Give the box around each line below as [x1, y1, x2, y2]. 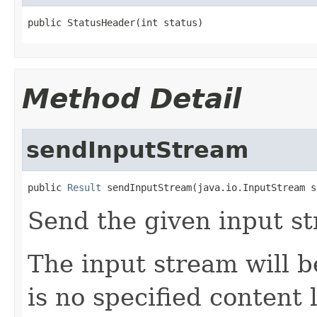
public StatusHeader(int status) [28, 16, 203, 28]
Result [67, 181, 101, 193]
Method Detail [22, 82, 241, 115]
